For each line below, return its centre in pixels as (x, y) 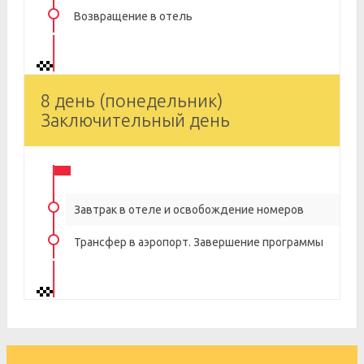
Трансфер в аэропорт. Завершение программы (199, 242)
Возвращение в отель (133, 16)
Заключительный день (135, 120)
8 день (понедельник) (132, 100)
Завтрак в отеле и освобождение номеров (189, 210)
